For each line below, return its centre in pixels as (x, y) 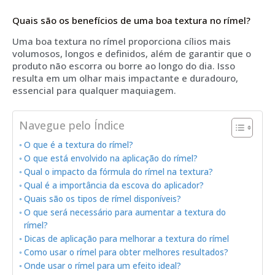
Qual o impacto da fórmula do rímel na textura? (118, 172)
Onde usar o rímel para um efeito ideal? (102, 265)
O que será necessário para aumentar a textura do (125, 212)
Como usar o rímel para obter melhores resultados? (126, 252)
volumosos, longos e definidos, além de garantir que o (132, 54)
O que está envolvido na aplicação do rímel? (110, 158)
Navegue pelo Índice (72, 125)
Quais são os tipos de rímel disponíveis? (102, 199)
